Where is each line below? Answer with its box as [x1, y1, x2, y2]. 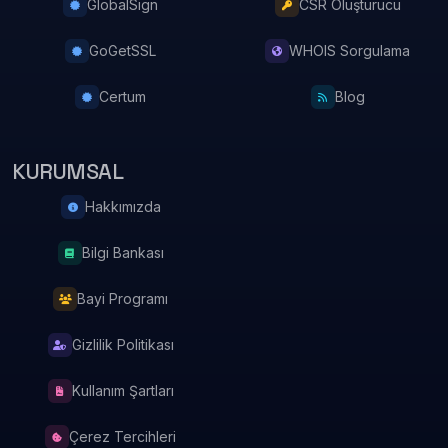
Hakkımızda [84, 198, 161, 215]
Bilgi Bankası [81, 244, 164, 261]
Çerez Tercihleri [69, 428, 176, 445]
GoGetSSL [89, 42, 156, 59]
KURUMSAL [12, 158, 124, 185]
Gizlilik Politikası [71, 336, 174, 353]
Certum [99, 88, 146, 105]
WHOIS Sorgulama [289, 42, 410, 59]
